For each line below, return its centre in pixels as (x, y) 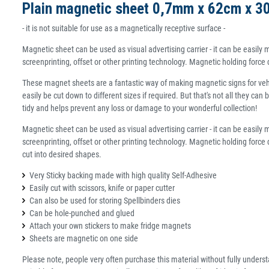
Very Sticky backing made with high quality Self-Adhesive (123, 176)
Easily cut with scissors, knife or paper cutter (102, 188)
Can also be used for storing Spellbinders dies (105, 201)
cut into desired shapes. (62, 155)
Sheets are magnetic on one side (84, 239)
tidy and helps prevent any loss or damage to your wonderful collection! (140, 108)
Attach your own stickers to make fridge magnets (110, 226)
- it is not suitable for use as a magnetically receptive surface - (124, 29)
